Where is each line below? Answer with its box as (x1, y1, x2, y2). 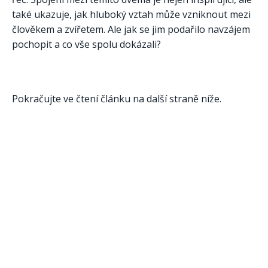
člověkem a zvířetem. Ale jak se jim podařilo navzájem (12, 22, 250, 36)
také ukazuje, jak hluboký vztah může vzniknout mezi (12, 7, 251, 21)
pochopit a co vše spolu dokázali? (12, 37, 161, 51)
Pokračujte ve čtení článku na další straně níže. (12, 92, 221, 106)
